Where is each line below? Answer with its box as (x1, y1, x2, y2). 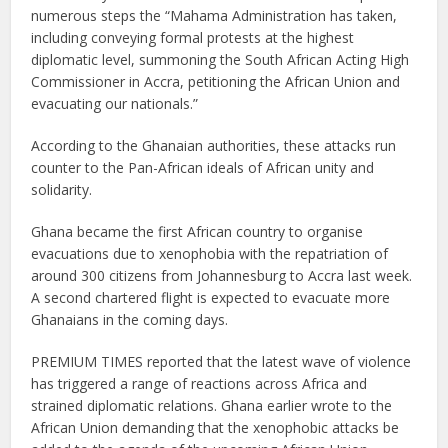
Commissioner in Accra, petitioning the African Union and (31, 72, 401, 91)
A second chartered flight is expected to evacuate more (31, 288, 391, 307)
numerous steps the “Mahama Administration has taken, (31, 6, 398, 25)
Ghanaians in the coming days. (31, 310, 229, 329)
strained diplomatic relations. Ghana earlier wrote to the (31, 396, 393, 415)
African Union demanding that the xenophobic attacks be (31, 418, 400, 437)
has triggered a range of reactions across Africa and (31, 374, 368, 393)
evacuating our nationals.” (31, 94, 199, 113)
